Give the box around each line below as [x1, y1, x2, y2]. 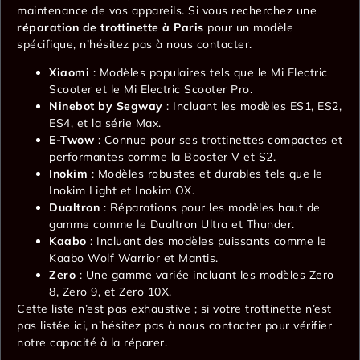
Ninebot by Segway [49, 99, 163, 114]
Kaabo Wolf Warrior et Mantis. [49, 251, 219, 266]
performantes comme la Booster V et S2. [49, 149, 276, 165]
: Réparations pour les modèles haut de [100, 200, 321, 215]
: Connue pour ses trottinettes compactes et [94, 133, 342, 148]
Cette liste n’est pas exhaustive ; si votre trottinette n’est [17, 301, 332, 317]
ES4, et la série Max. [49, 116, 162, 131]
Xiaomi [49, 65, 89, 80]
